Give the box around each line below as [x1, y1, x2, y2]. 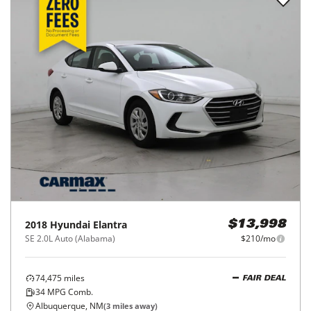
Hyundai [50, 218, 90, 231]
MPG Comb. [45, 286, 93, 298]
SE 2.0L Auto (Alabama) [25, 233, 115, 244]
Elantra [93, 218, 127, 231]
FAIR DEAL [242, 274, 286, 283]
